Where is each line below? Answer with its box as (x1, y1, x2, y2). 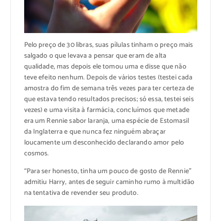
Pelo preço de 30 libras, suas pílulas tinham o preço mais (24, 39, 193, 51)
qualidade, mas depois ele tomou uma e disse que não (24, 61, 186, 73)
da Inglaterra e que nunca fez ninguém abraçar (24, 126, 166, 138)
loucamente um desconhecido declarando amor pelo (24, 137, 184, 148)
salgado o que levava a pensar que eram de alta (24, 50, 166, 62)
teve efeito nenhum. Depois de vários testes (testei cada (24, 72, 193, 83)
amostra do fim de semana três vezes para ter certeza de (24, 82, 194, 94)
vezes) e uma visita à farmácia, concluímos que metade (24, 104, 189, 116)
